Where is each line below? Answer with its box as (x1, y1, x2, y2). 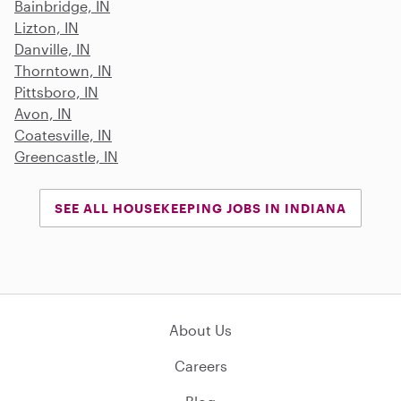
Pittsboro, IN (14, 82, 98, 100)
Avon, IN (14, 104, 72, 122)
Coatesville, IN (14, 125, 112, 143)
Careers (174, 356, 227, 374)
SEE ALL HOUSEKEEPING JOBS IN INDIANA (55, 200, 346, 216)
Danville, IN (14, 39, 90, 57)
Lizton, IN (14, 18, 79, 36)
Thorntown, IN (14, 61, 112, 79)
